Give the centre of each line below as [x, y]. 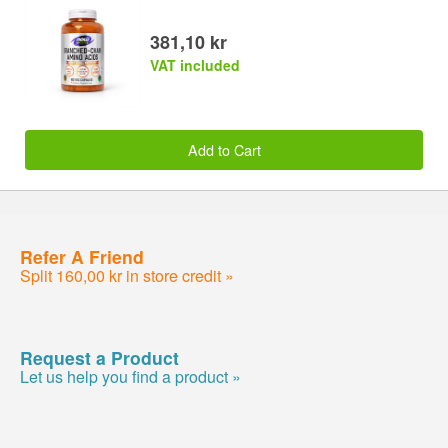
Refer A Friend [82, 256]
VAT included [195, 65]
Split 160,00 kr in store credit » [127, 275]
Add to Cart [224, 149]
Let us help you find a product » [130, 376]
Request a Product [99, 357]
